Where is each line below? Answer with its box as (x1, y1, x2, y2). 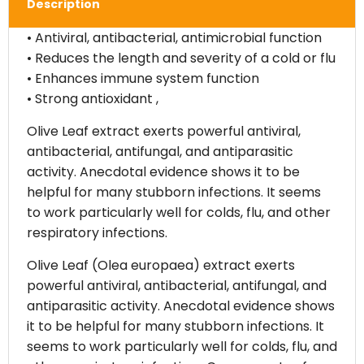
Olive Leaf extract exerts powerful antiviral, (26, 122, 301, 141)
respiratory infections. (26, 223, 167, 243)
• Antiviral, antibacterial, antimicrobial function (26, 28, 322, 48)
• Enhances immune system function (26, 69, 259, 89)
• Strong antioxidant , (26, 89, 158, 109)
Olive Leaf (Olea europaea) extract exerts (26, 256, 295, 275)
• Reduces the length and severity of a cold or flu (26, 49, 336, 68)
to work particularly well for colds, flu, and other (26, 203, 331, 223)
